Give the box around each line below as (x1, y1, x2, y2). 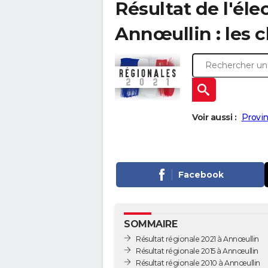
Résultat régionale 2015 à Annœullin (136, 246, 258, 255)
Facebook (178, 169, 224, 181)
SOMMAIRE (124, 218, 177, 230)
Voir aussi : (192, 112, 236, 123)
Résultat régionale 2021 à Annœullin (136, 234, 259, 243)
